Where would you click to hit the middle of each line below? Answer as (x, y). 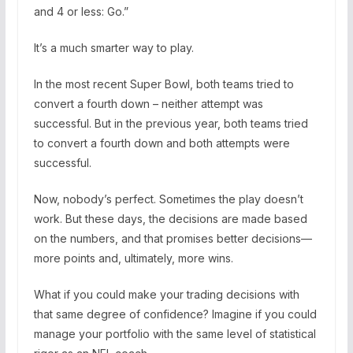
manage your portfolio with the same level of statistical (175, 333)
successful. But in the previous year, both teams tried (171, 123)
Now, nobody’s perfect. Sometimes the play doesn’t (168, 199)
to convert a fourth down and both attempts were (162, 143)
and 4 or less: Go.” (81, 11)
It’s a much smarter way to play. (113, 47)
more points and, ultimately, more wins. (133, 258)
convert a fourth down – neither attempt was (148, 103)
